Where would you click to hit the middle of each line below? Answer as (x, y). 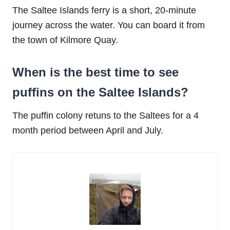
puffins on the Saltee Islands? (100, 92)
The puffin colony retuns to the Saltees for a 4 (106, 115)
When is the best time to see (95, 72)
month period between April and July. (88, 130)
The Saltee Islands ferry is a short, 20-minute (104, 10)
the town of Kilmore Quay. (65, 40)
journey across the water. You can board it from (109, 25)
